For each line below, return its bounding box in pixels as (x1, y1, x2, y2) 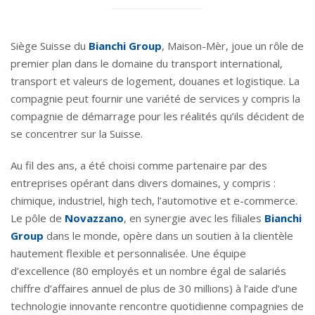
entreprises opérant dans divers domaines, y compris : (11, 176, 276, 190)
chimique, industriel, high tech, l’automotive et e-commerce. (11, 193, 297, 207)
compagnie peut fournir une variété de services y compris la (11, 91, 300, 105)
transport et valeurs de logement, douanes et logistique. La (11, 74, 300, 88)
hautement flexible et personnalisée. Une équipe (11, 246, 246, 260)
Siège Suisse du (11, 39, 89, 53)
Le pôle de (11, 211, 65, 225)
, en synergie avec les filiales (124, 211, 264, 225)
